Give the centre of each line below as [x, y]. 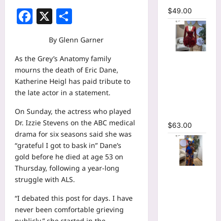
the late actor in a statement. [63, 93]
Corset [179, 68]
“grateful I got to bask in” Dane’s [68, 146]
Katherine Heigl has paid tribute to [73, 81]
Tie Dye [180, 171]
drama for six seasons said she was [73, 134]
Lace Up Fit [186, 80]
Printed [180, 183]
